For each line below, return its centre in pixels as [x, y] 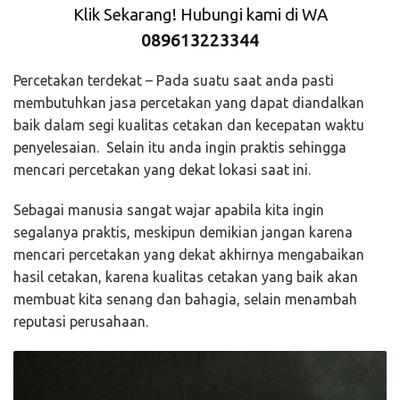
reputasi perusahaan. [81, 322]
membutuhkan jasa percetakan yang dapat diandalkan [189, 103]
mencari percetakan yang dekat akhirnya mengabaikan [189, 255]
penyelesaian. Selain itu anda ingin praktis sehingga [180, 148]
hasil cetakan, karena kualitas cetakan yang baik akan [186, 277]
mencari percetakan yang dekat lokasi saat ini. [162, 170]
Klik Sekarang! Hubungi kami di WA [200, 14]
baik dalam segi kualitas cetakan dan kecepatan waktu [189, 125]
